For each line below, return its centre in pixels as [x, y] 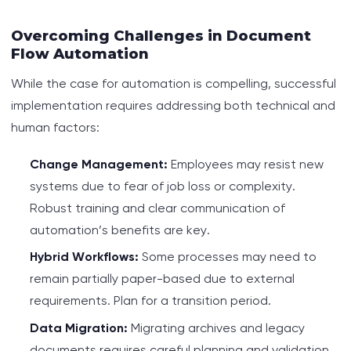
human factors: [55, 127]
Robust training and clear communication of [157, 208]
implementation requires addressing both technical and [173, 105]
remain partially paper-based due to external [162, 279]
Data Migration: [79, 327]
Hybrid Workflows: [84, 257]
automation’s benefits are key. [120, 230]
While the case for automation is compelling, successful [174, 83]
